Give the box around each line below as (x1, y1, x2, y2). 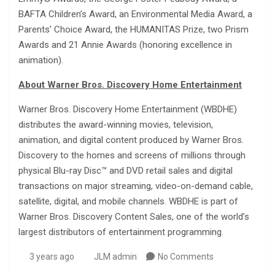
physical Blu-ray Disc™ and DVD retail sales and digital (18, 165, 233, 177)
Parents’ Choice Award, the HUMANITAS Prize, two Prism (18, 24, 249, 36)
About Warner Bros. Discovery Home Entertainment (18, 79, 242, 91)
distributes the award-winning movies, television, (18, 119, 213, 131)
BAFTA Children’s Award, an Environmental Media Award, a (18, 9, 252, 20)
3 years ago (29, 252, 74, 262)
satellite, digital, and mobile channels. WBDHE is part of (18, 196, 238, 207)
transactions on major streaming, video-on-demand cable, (18, 180, 253, 192)
